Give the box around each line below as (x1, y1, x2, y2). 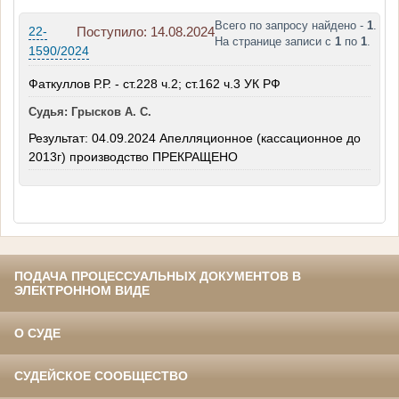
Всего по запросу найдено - (215, 20, 367, 32)
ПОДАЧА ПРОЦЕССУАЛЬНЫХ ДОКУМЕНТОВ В (14, 269, 301, 284)
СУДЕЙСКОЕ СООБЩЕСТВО (14, 369, 188, 384)
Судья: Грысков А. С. (28, 105, 151, 119)
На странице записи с (215, 36, 335, 48)
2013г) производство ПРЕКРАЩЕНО (28, 150, 238, 165)
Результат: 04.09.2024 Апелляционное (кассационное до (28, 131, 361, 146)
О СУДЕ (14, 326, 61, 341)
